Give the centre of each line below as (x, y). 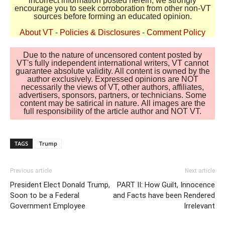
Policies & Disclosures (100, 33)
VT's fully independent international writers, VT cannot (113, 63)
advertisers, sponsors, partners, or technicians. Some (113, 95)
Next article (200, 171)
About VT (36, 33)
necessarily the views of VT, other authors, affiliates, (113, 87)
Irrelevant (199, 206)
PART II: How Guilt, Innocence (166, 185)
